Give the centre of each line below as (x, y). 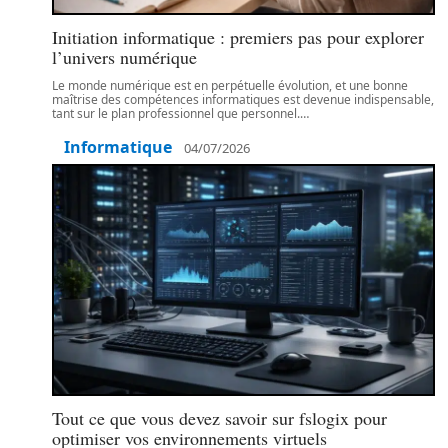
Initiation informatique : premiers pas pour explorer (238, 37)
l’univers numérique (124, 57)
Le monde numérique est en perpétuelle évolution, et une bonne (230, 85)
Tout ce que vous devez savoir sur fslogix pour (219, 418)
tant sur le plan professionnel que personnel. (176, 113)
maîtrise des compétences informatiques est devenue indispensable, (243, 99)
